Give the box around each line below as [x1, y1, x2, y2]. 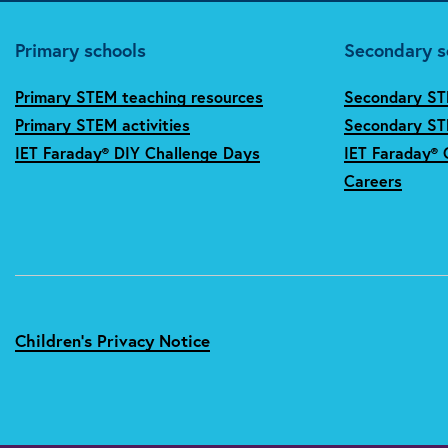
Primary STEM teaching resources [15, 85, 263, 107]
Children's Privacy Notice [15, 328, 210, 352]
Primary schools [15, 37, 146, 62]
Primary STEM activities [15, 113, 190, 135]
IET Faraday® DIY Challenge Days [15, 141, 260, 163]
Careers [343, 169, 402, 191]
